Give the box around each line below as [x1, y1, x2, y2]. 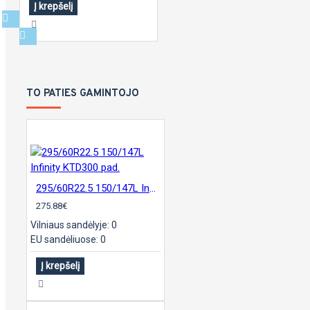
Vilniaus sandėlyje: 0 [30, 219, 117, 230]
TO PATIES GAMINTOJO [26, 87, 139, 100]
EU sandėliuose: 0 [30, 234, 106, 245]
